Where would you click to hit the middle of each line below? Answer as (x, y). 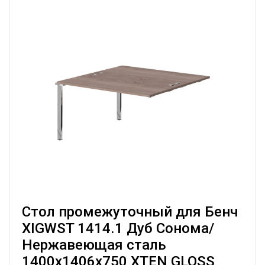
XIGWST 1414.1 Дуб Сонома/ (118, 228)
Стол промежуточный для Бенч (130, 212)
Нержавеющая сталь (94, 245)
